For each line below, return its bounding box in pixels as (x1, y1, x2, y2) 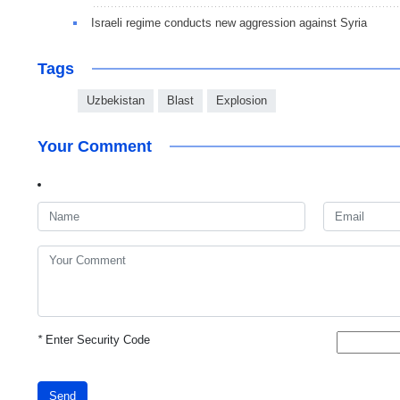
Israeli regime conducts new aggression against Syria (91, 16, 367, 30)
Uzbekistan (87, 94, 145, 108)
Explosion (216, 94, 267, 108)
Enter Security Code (42, 333, 150, 347)
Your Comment (37, 137, 152, 156)
